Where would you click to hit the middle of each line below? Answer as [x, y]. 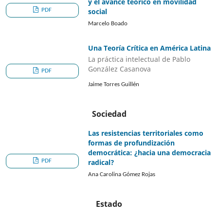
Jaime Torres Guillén [114, 85]
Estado [109, 204]
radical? [101, 163]
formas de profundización [132, 143]
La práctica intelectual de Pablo [139, 59]
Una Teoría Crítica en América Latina [150, 48]
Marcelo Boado [108, 23]
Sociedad [109, 114]
